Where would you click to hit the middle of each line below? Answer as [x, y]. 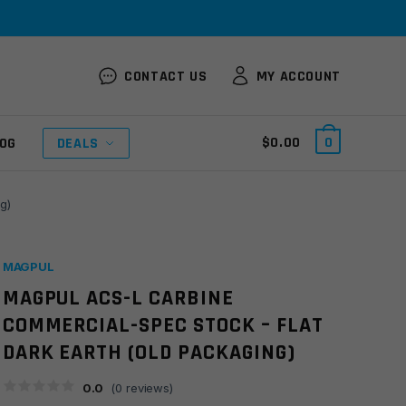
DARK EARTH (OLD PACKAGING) [149, 353]
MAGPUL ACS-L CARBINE [118, 298]
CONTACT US [166, 76]
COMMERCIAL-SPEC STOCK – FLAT [163, 325]
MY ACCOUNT [298, 76]
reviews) [148, 388]
